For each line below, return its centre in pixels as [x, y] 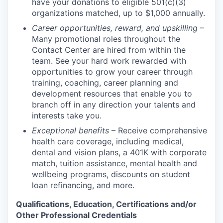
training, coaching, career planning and [105, 83]
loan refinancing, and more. [83, 185]
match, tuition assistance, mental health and [114, 163]
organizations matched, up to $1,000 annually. [118, 13]
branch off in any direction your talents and [114, 105]
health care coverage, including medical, [108, 141]
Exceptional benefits [70, 130]
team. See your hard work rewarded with [109, 61]
